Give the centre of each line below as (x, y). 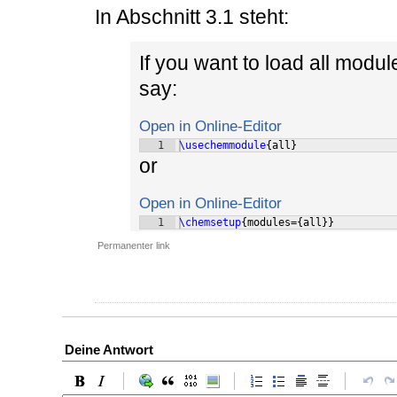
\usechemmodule (222, 146)
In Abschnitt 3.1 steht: (192, 17)
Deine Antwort (109, 350)
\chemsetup (210, 223)
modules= (272, 223)
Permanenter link (134, 246)
